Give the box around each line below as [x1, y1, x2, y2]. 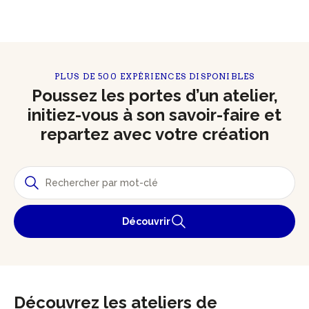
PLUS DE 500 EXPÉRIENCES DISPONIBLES [54, 71, 255, 81]
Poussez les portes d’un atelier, [31, 86, 278, 106]
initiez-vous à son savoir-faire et [28, 105, 281, 125]
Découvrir [122, 216, 170, 227]
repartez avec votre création [40, 124, 269, 144]
